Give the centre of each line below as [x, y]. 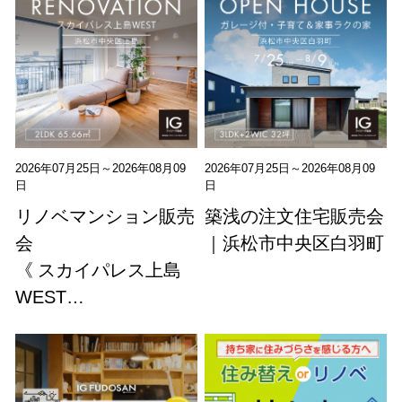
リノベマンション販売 [105, 216]
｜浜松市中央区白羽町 [295, 243]
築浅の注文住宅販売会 [295, 216]
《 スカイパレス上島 [99, 270]
